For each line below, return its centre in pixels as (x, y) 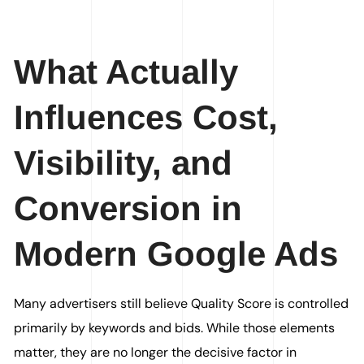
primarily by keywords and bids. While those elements (175, 328)
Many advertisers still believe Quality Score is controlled (182, 303)
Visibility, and (123, 163)
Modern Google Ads (176, 254)
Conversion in (128, 208)
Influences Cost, (146, 117)
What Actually (126, 72)
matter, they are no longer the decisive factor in (156, 352)
